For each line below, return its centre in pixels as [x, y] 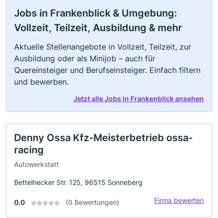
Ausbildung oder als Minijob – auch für [85, 59]
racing [29, 150]
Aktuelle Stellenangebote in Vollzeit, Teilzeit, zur [103, 47]
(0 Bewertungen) [92, 202]
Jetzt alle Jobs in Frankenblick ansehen [139, 99]
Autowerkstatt [36, 164]
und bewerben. [41, 82]
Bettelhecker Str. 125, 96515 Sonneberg [78, 182]
